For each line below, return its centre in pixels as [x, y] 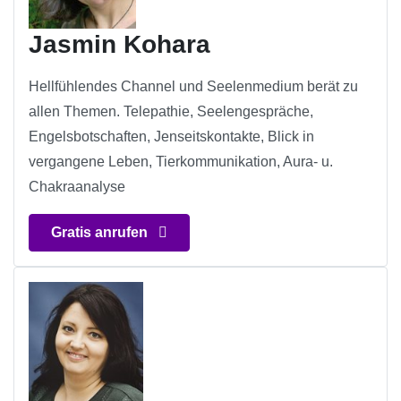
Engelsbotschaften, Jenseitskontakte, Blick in [171, 137]
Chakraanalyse [77, 187]
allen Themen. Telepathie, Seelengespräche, [171, 112]
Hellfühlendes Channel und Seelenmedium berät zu [193, 87]
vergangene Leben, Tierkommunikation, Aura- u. [181, 162]
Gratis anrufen [101, 233]
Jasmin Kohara [119, 45]
